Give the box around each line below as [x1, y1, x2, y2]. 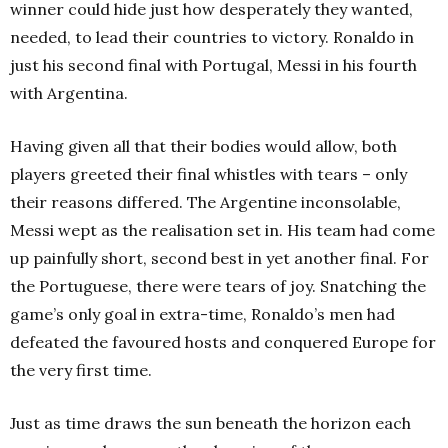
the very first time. [10, 360, 152, 381]
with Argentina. [10, 83, 128, 104]
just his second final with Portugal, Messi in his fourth [10, 55, 417, 76]
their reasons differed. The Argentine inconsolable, [10, 192, 401, 213]
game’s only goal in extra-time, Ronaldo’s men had [10, 304, 395, 325]
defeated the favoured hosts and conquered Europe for [10, 332, 436, 353]
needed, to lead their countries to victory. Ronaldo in [10, 27, 414, 48]
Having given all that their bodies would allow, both [10, 136, 397, 157]
